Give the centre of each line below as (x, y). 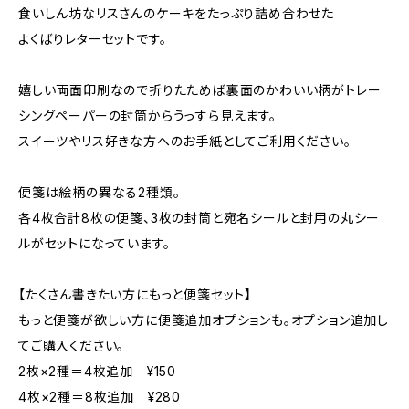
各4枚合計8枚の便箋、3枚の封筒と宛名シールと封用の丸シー (199, 218)
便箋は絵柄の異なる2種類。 (100, 192)
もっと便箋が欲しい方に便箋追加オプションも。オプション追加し (204, 320)
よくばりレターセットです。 (93, 39)
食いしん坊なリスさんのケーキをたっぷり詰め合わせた (176, 13)
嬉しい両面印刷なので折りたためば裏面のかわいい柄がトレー (200, 90)
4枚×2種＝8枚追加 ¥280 (100, 397)
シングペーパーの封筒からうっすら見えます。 (147, 115)
